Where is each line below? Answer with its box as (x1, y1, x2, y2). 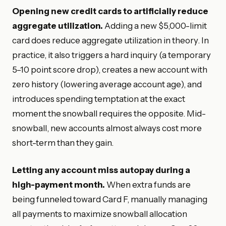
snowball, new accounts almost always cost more (12, 123, 202, 134)
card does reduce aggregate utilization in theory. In (12, 35, 209, 46)
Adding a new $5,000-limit (103, 21, 207, 31)
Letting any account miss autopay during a (12, 165, 190, 176)
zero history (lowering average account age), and (12, 79, 202, 90)
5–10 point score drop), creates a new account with (12, 65, 207, 75)
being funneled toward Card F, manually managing (12, 194, 207, 205)
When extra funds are (105, 180, 191, 190)
